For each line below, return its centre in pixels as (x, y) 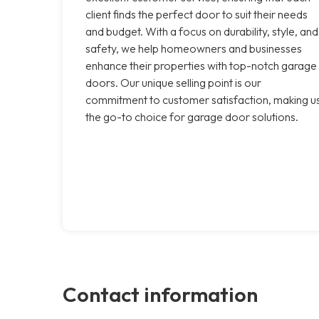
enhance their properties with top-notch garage (201, 65)
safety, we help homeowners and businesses (194, 48)
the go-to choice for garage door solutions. (192, 116)
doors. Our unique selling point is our (173, 82)
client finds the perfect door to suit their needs (197, 14)
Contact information (160, 294)
